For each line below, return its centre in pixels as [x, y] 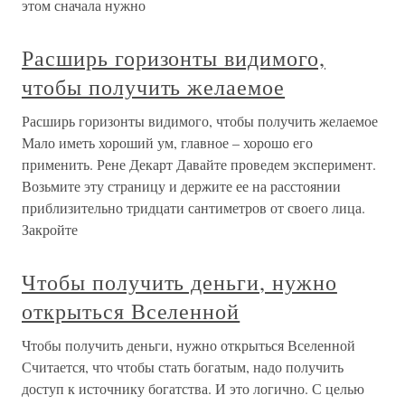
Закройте [50, 230]
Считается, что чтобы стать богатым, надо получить [183, 367]
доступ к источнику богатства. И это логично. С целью [193, 389]
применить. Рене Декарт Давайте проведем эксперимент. [199, 165]
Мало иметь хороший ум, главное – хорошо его [167, 143]
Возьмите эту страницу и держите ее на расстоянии [181, 186]
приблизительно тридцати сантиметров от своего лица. [193, 208]
